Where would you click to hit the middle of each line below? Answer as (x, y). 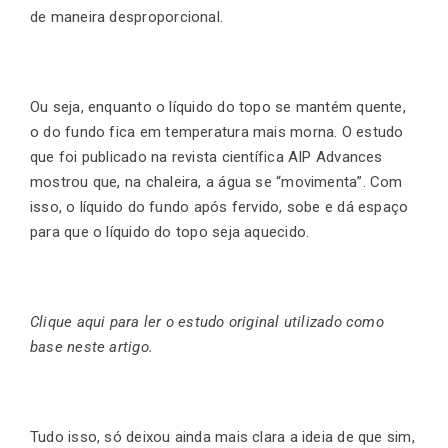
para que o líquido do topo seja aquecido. (170, 232)
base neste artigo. (92, 347)
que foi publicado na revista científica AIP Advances (206, 157)
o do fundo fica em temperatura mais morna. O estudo (217, 132)
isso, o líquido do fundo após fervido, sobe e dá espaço (219, 207)
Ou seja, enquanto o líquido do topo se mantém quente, (218, 107)
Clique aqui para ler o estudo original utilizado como (207, 322)
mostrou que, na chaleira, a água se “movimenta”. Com (216, 182)
